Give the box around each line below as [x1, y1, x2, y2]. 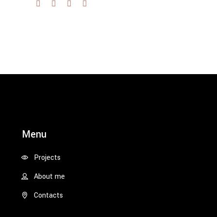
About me [34, 171, 65, 182]
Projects [34, 152, 61, 163]
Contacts [34, 190, 63, 201]
